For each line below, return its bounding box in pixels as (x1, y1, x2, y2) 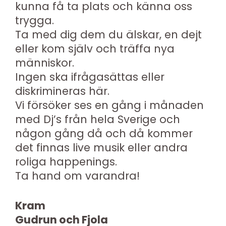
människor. (15, 55, 74, 70)
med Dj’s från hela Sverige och (15, 111, 180, 127)
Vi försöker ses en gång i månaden (15, 97, 204, 112)
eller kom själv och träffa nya (15, 41, 175, 56)
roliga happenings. (15, 154, 117, 169)
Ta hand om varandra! (15, 168, 140, 183)
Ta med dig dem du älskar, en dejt (15, 27, 202, 42)
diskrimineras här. (15, 83, 109, 98)
